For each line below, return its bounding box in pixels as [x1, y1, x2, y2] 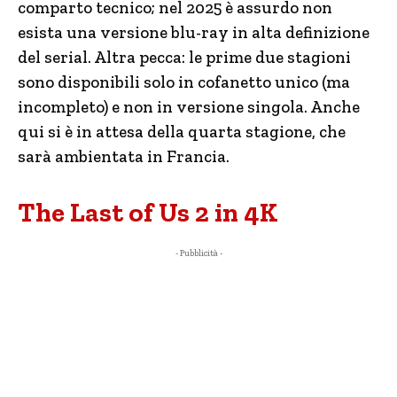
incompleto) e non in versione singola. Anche [18, 97, 360, 117]
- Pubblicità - [175, 248, 222, 259]
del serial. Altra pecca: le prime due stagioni [18, 47, 351, 67]
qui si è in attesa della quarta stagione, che [18, 121, 346, 142]
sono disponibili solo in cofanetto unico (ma [18, 72, 350, 92]
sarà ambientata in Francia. [18, 146, 230, 167]
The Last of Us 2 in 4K [18, 197, 278, 229]
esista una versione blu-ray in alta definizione [18, 22, 370, 43]
